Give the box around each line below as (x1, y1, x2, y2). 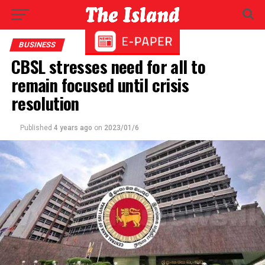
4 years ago (53, 124, 92, 132)
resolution (11, 91, 79, 115)
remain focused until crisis (11, 72, 189, 97)
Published (20, 124, 52, 132)
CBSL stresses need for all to (11, 54, 205, 79)
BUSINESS (17, 40, 57, 49)
